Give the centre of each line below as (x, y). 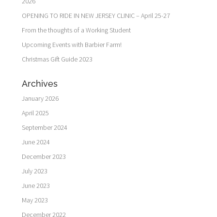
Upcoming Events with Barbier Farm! (71, 44)
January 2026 (40, 98)
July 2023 (34, 171)
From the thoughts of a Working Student (76, 30)
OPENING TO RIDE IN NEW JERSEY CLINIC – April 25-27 (96, 15)
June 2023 (36, 185)
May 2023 (35, 200)
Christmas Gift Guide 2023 (57, 59)
